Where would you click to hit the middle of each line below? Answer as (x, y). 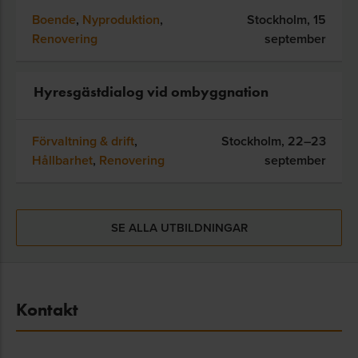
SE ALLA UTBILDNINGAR (179, 227)
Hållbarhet (62, 160)
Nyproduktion (121, 19)
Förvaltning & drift (83, 141)
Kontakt (47, 309)
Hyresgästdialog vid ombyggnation (151, 91)
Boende (54, 19)
